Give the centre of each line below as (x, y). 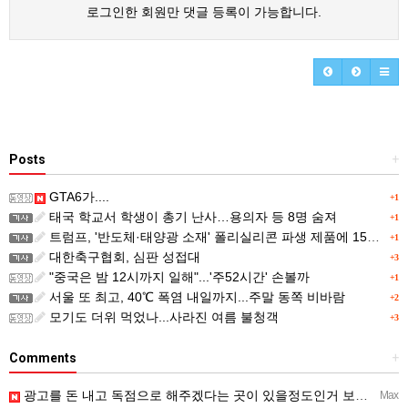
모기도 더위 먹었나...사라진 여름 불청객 (162, 317)
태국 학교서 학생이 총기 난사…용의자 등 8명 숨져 (191, 217)
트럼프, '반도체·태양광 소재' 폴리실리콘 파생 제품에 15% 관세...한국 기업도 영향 (206, 237)
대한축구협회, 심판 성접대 (123, 257)
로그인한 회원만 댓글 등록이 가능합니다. (204, 12)
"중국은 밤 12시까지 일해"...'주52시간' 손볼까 (178, 277)
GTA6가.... (77, 197)
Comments (43, 358)
